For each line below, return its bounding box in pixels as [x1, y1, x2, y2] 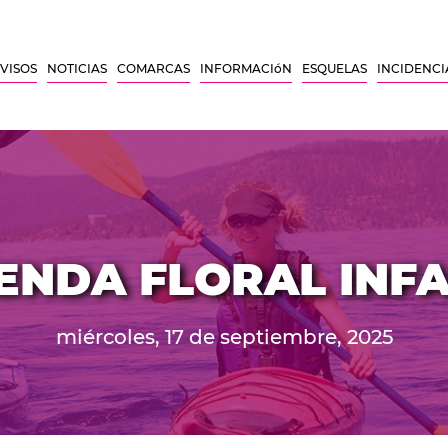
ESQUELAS [302, 61, 367, 77]
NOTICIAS [47, 61, 107, 77]
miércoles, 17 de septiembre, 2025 [55, 325, 393, 350]
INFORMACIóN [200, 61, 292, 77]
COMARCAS [117, 61, 190, 77]
